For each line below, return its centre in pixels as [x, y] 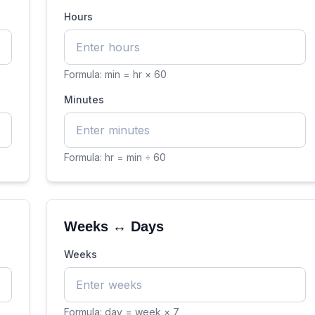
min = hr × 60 [136, 74]
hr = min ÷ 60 [135, 157]
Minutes [84, 99]
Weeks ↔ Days [114, 226]
